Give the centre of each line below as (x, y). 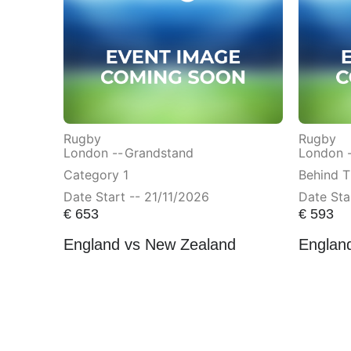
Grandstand (159, 153)
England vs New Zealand (149, 245)
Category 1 (96, 175)
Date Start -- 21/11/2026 (136, 197)
